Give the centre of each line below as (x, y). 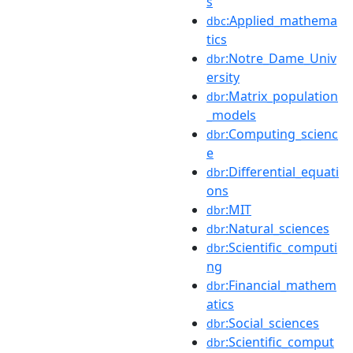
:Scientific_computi (281, 247)
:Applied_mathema (282, 20)
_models (231, 115)
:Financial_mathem (281, 285)
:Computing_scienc (282, 134)
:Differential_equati (282, 171)
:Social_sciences (272, 323)
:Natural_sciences (277, 228)
